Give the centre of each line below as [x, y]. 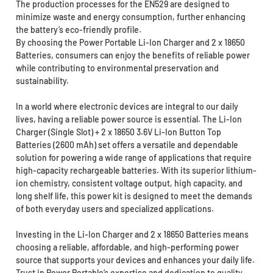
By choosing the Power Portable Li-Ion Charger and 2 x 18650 [130, 43]
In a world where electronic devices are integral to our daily [127, 107]
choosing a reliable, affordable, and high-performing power [127, 247]
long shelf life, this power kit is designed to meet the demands [134, 196]
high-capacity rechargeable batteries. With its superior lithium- [136, 171]
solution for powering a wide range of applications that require [133, 158]
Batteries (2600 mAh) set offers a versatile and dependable [127, 145]
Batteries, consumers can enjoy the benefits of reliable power [133, 55]
